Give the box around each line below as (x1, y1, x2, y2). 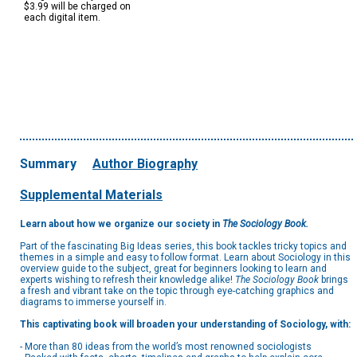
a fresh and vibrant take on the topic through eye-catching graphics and (20, 285, 334, 297)
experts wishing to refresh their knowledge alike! (20, 274, 235, 286)
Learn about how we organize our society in (20, 218, 222, 230)
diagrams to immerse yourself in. (20, 296, 169, 308)
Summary (20, 156, 76, 172)
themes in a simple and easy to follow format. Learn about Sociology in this (20, 252, 351, 264)
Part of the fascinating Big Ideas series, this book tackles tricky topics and (20, 241, 347, 253)
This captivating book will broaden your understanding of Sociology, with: (20, 319, 351, 331)
